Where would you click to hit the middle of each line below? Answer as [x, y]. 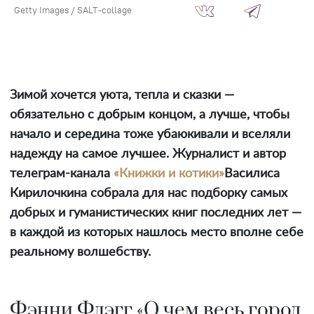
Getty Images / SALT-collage [73, 10]
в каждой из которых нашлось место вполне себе [157, 233]
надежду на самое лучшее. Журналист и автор [148, 155]
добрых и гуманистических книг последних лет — [156, 213]
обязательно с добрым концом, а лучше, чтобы [150, 115]
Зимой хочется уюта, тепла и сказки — [122, 96]
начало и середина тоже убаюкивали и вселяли [150, 135]
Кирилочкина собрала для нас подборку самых [149, 194]
